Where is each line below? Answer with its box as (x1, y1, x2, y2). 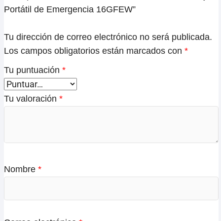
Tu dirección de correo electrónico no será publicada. (4, 32, 212, 42)
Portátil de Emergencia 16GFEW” (4, 4, 136, 15)
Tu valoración (4, 93, 59, 104)
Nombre (4, 164, 38, 174)
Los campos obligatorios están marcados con (4, 45, 184, 56)
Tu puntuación (4, 65, 62, 75)
